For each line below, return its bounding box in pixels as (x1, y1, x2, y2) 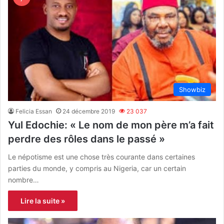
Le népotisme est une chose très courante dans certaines (8, 152, 195, 161)
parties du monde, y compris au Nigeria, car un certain (8, 163, 186, 172)
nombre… (8, 175, 39, 184)
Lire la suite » (20, 196, 65, 205)
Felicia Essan (15, 107, 52, 115)
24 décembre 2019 (62, 107, 115, 115)
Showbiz (179, 85, 205, 93)
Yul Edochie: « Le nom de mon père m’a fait (8, 118, 214, 131)
